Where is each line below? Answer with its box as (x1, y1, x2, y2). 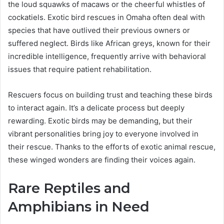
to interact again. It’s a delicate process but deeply (8, 103, 184, 113)
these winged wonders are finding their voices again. (8, 155, 195, 165)
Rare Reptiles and (8, 180, 130, 197)
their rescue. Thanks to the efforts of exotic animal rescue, (8, 142, 215, 152)
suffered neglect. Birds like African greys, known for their (8, 38, 210, 48)
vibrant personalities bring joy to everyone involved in (8, 129, 198, 139)
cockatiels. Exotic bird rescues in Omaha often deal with (8, 12, 205, 22)
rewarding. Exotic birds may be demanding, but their (8, 116, 192, 126)
